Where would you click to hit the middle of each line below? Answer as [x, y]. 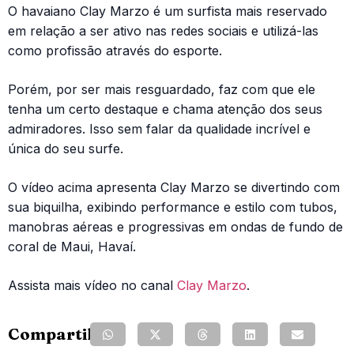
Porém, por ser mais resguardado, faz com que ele [162, 89]
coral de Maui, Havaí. [72, 247]
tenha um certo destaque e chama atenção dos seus [165, 109]
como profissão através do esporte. [115, 51]
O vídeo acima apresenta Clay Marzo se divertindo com [174, 187]
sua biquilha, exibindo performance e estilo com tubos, [173, 207]
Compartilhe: [62, 334]
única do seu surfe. [66, 149]
